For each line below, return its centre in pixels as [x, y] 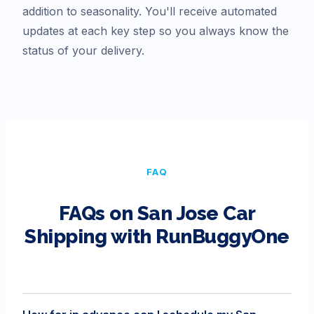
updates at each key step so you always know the [156, 30]
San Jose [178, 213]
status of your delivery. [83, 50]
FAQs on [98, 213]
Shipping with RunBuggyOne [157, 236]
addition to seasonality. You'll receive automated [150, 11]
